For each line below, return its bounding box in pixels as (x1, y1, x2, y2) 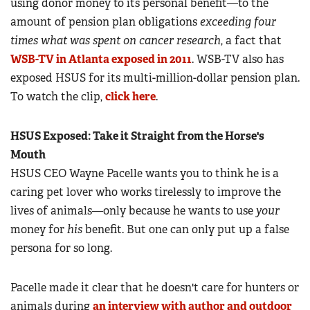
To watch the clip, (10, 89, 105, 104)
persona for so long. (10, 241, 112, 256)
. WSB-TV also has (192, 52, 284, 67)
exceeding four (200, 15, 276, 30)
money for (10, 222, 67, 237)
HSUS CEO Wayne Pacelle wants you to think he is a (10, 166, 279, 181)
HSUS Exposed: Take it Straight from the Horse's (10, 129, 264, 144)
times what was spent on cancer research (10, 33, 221, 48)
